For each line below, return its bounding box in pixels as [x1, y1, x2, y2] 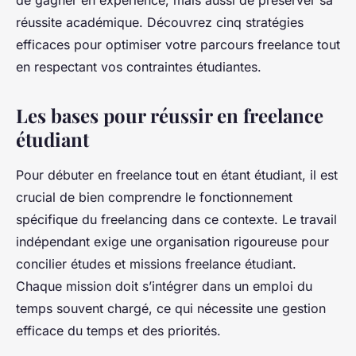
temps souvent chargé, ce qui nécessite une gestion [16, 300, 326, 317]
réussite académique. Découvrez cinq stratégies [16, 14, 304, 31]
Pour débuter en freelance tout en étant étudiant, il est [16, 167, 338, 184]
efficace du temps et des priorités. [16, 323, 221, 339]
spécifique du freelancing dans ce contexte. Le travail [16, 211, 337, 228]
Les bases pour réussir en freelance [16, 103, 323, 129]
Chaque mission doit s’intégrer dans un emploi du [16, 278, 312, 295]
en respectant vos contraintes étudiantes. [16, 59, 261, 75]
